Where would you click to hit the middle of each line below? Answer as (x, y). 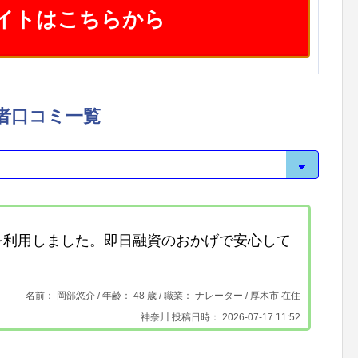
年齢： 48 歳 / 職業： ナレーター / (175, 296)
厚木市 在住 (274, 296)
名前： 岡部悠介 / (64, 296)
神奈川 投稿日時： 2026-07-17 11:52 (221, 318)
